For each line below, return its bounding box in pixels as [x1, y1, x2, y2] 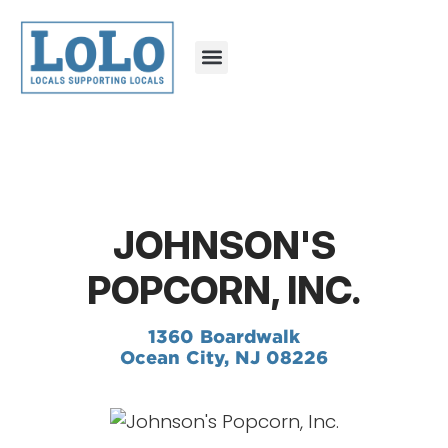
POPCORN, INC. [87, 266, 361, 313]
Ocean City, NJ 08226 [120, 346, 328, 368]
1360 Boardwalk [148, 325, 300, 347]
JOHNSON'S [112, 221, 336, 268]
